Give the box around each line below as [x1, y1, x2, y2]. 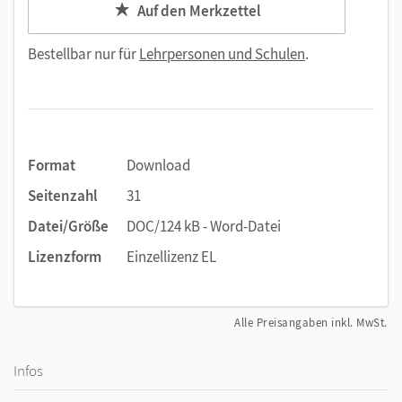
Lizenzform [28, 247, 101, 267]
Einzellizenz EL [127, 247, 216, 267]
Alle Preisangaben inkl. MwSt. [234, 315, 388, 330]
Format [28, 155, 75, 175]
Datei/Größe [28, 216, 109, 236]
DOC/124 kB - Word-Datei [127, 216, 281, 236]
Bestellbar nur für [28, 44, 139, 64]
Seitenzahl [28, 186, 98, 205]
